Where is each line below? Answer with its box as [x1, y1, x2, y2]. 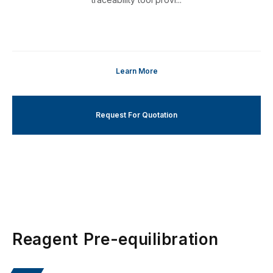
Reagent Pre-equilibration [12, 230, 219, 249]
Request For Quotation [96, 110, 177, 120]
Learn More [115, 66, 158, 76]
